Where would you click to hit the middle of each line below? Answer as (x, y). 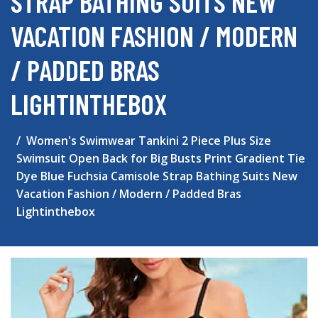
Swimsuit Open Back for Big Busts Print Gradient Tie (161, 158)
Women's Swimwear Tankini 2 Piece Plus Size (149, 141)
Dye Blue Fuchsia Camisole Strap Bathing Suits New (157, 176)
